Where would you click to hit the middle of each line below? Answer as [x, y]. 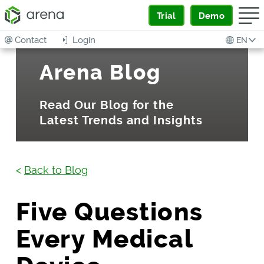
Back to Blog [56, 170]
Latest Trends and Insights [121, 120]
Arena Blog [100, 72]
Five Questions [109, 212]
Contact [31, 40]
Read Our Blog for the [106, 105]
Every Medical [104, 239]
